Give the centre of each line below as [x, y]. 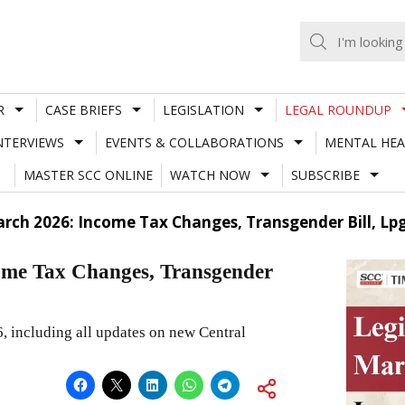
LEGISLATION [203, 109]
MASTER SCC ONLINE [88, 174]
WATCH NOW [210, 174]
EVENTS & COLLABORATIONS [194, 142]
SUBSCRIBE [325, 174]
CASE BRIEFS [83, 109]
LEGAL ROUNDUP [338, 109]
